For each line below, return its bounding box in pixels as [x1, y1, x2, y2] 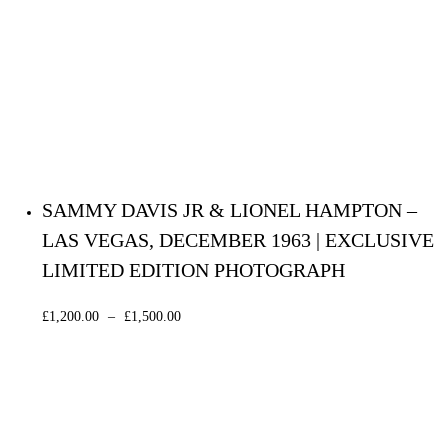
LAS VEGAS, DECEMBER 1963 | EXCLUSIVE [42, 229, 434, 252]
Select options [209, 311, 283, 324]
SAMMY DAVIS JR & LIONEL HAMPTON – [42, 199, 417, 222]
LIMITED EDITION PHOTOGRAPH [42, 259, 345, 282]
